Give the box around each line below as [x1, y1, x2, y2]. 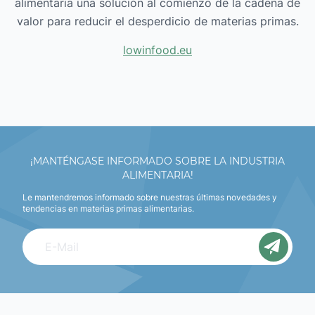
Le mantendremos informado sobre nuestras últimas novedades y [22, 192, 277, 203]
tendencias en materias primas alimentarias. [22, 203, 194, 214]
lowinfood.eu [123, 43, 192, 58]
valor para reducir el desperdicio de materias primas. [16, 14, 299, 29]
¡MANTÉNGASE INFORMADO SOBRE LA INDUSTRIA [30, 155, 285, 168]
